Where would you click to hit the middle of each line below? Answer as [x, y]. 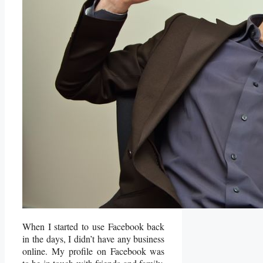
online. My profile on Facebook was [94, 251]
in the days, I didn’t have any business [94, 238]
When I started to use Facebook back [94, 226]
